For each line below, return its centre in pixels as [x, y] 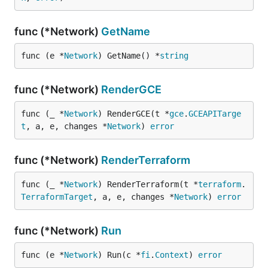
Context [172, 255]
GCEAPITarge [215, 114]
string [174, 56]
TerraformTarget [57, 197]
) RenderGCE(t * [133, 114]
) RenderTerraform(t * [148, 184]
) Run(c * [119, 255]
